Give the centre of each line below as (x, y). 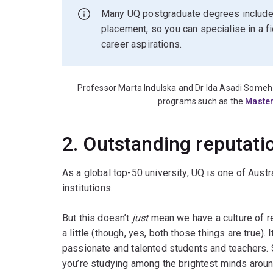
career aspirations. (142, 44)
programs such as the (201, 101)
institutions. (88, 188)
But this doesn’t (97, 218)
